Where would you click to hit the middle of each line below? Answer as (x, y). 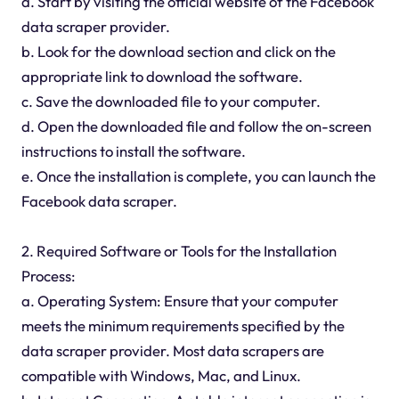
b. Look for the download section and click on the (178, 51)
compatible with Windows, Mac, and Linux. (161, 375)
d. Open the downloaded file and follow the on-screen (196, 126)
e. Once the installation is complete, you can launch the (198, 175)
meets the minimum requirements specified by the (183, 325)
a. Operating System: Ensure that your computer (179, 300)
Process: (48, 275)
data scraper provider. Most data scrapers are (172, 350)
